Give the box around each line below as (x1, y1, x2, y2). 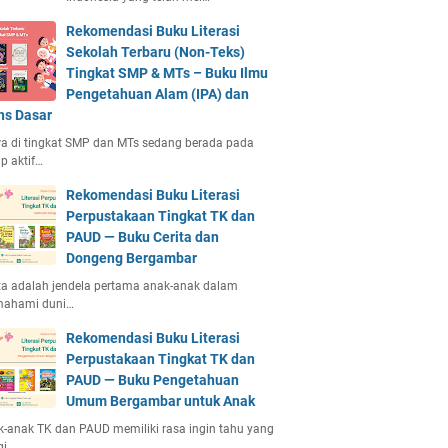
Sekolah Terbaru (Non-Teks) (66, 44, 245, 60)
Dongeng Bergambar (66, 250, 197, 266)
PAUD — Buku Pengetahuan (66, 372, 239, 388)
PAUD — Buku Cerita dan (66, 229, 219, 245)
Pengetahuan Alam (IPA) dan (66, 86, 249, 102)
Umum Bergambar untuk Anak (66, 393, 255, 409)
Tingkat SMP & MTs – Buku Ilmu (66, 65, 268, 81)
